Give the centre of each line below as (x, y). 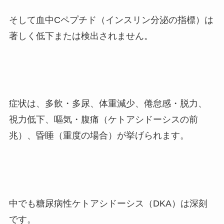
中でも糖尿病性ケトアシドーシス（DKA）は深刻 (108, 204)
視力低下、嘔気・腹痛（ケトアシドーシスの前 (103, 120)
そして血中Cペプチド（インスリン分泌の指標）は (111, 20)
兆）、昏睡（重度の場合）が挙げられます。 (99, 136)
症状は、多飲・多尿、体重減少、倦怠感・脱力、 (108, 104)
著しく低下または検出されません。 (81, 36)
